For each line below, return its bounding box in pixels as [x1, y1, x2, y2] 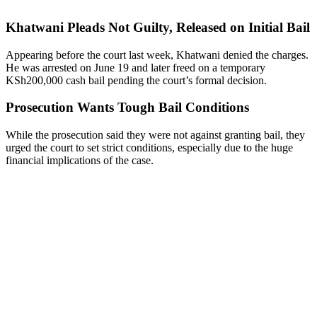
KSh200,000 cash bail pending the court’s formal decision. [6, 74, 267, 86]
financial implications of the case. [6, 154, 154, 167]
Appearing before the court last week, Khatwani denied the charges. [6, 48, 309, 61]
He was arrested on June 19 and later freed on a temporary [6, 61, 265, 74]
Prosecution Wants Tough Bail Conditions [6, 100, 249, 115]
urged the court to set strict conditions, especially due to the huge [6, 142, 293, 154]
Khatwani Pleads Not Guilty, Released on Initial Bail [6, 19, 310, 35]
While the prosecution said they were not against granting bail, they [6, 129, 305, 142]
